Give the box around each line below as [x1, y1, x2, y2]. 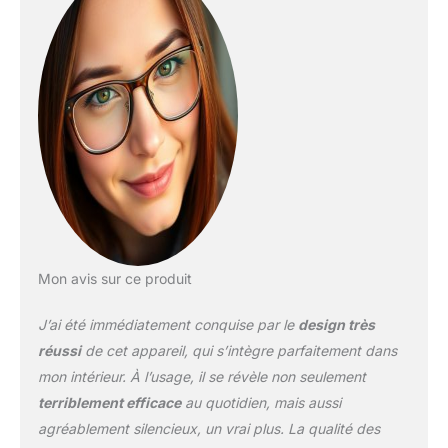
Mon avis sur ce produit [37, 269, 192, 287]
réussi [37, 341, 81, 359]
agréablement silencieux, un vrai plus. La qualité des [37, 419, 380, 437]
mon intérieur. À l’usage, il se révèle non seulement [37, 367, 366, 385]
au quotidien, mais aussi [180, 393, 341, 411]
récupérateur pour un [205, 36, 351, 54]
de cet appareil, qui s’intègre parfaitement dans [80, 341, 397, 359]
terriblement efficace [37, 393, 181, 411]
